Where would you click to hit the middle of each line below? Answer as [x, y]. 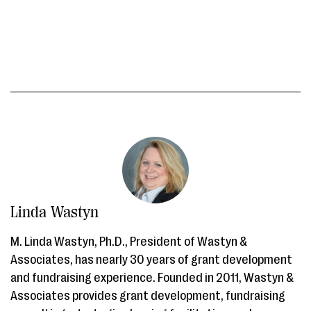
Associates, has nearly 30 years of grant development [151, 260]
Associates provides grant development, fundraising [148, 296]
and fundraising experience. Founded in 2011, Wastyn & [152, 278]
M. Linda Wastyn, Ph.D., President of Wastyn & [129, 242]
